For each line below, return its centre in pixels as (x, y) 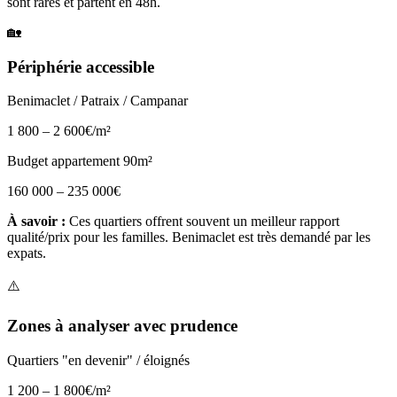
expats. (27, 253)
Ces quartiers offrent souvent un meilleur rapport (202, 222)
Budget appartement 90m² (80, 161)
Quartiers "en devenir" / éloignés (98, 360)
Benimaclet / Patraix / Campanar (97, 101)
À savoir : (36, 222)
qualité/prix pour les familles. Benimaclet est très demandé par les (189, 237)
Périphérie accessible (81, 66)
